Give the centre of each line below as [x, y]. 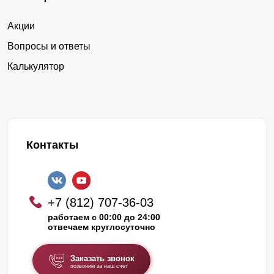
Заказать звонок [102, 259]
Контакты [52, 145]
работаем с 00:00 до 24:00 [104, 217]
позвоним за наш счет [99, 266]
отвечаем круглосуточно [102, 227]
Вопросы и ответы [49, 46]
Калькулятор [36, 67]
